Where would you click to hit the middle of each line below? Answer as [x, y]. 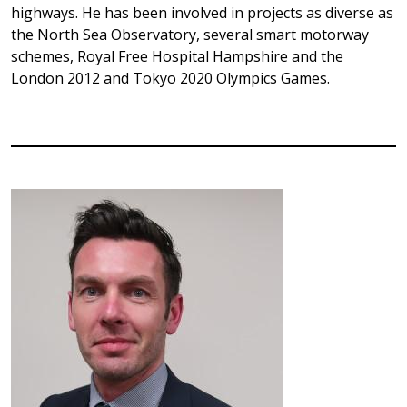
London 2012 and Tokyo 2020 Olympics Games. [170, 78]
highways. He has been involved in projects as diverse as [202, 13]
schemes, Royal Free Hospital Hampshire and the [177, 56]
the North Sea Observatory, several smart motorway [190, 35]
